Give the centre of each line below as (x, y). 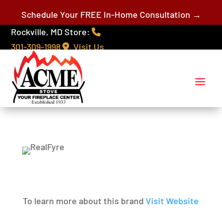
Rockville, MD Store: (52, 31)
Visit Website (172, 200)
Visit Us (87, 46)
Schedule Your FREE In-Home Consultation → (111, 14)
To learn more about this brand (84, 200)
